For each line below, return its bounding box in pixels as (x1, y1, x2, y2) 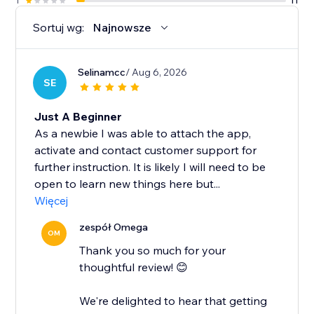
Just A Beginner (34, 109, 123, 124)
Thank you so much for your (79, 243, 226, 258)
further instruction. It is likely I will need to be (34, 160, 266, 175)
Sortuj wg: (33, 20, 85, 35)
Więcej (34, 193, 69, 208)
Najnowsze (93, 20, 152, 35)
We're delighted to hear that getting (79, 294, 268, 308)
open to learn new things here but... (34, 177, 221, 191)
